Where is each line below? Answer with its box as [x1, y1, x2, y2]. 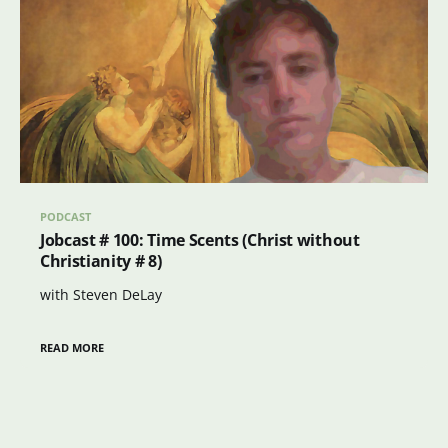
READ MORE [40, 339, 105, 355]
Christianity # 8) [40, 250, 162, 273]
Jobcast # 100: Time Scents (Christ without [40, 229, 360, 252]
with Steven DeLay [40, 285, 162, 305]
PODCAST [40, 209, 92, 225]
